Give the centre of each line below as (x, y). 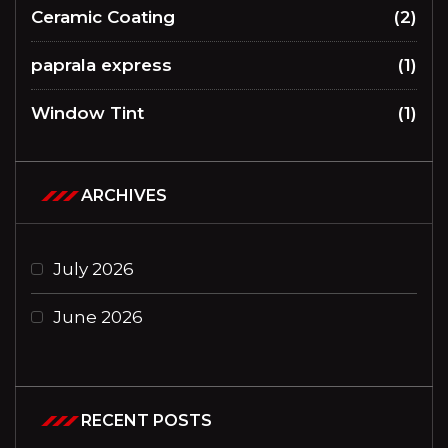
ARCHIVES (124, 196)
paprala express (101, 65)
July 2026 (93, 269)
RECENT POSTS (146, 421)
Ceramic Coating (103, 17)
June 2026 (98, 317)
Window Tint (87, 113)
